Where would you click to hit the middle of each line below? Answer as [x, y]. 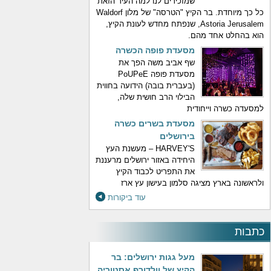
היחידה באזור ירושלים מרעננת [145, 160]
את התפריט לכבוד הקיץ [155, 171]
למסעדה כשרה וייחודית [225, 109]
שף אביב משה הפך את [157, 63]
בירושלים [177, 136]
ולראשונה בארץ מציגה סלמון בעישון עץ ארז [192, 183]
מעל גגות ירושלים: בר [153, 257]
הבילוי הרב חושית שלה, [156, 97]
